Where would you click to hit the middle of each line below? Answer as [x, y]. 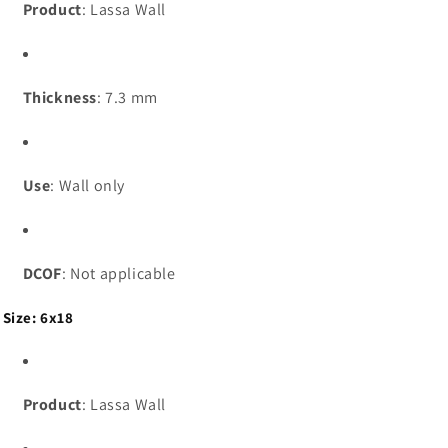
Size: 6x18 [38, 317]
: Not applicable [119, 273]
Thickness [59, 97]
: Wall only [88, 185]
